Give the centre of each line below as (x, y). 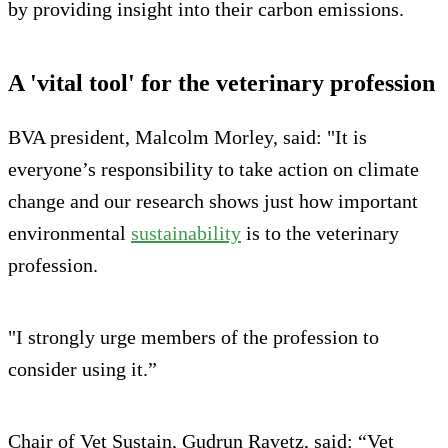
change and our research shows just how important (213, 201)
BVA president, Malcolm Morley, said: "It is (187, 137)
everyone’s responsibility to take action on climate (213, 169)
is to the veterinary (320, 233)
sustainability (186, 233)
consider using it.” (82, 369)
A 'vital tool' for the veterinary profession (221, 83)
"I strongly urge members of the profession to (193, 337)
